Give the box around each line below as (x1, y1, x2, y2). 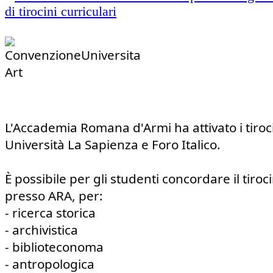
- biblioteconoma (5, 238, 104, 256)
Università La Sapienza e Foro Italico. (5, 136, 221, 154)
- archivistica (5, 221, 78, 239)
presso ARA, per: (5, 187, 103, 205)
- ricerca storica (5, 204, 96, 222)
